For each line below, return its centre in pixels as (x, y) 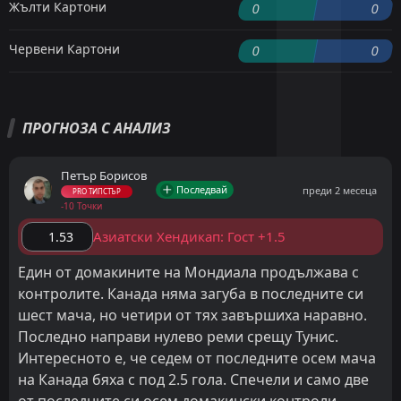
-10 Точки (81, 206)
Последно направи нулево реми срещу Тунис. (178, 337)
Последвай (202, 190)
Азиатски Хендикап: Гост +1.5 (189, 237)
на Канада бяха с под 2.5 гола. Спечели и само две (193, 380)
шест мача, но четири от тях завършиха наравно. (192, 316)
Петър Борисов (104, 176)
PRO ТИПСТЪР (97, 192)
